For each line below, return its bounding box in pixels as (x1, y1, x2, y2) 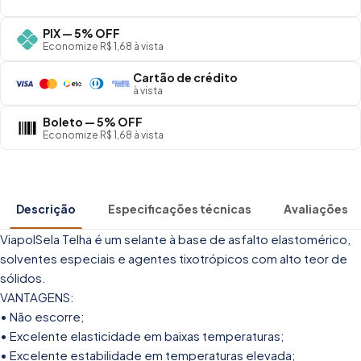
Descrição (16, 201, 76, 217)
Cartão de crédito (133, 70, 238, 85)
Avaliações (284, 201, 348, 217)
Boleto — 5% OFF (43, 114, 143, 130)
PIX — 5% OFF (43, 26, 120, 41)
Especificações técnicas (108, 201, 251, 217)
